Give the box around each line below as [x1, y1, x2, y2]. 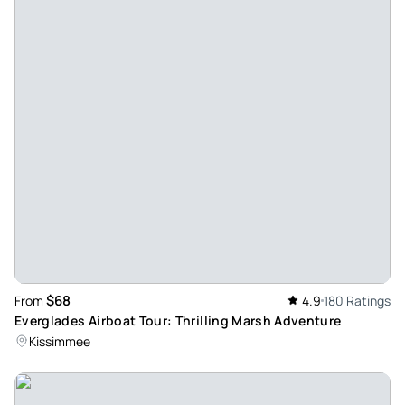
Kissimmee [29, 333, 90, 351]
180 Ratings [324, 292, 391, 310]
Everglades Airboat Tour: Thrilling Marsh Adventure [14, 312, 342, 330]
